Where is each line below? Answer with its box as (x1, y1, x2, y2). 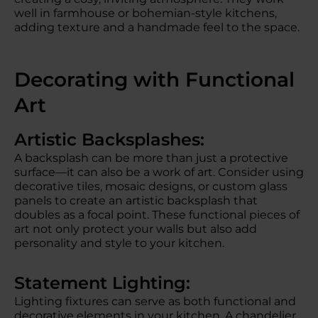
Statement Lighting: (14, 273, 200, 293)
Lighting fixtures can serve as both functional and (14, 295, 296, 308)
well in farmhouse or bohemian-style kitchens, (14, 6, 277, 20)
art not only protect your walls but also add (14, 222, 257, 236)
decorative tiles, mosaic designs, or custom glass (14, 180, 287, 193)
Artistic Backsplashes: (14, 129, 214, 150)
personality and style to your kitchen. (14, 236, 224, 250)
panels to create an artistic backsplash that (14, 194, 258, 207)
